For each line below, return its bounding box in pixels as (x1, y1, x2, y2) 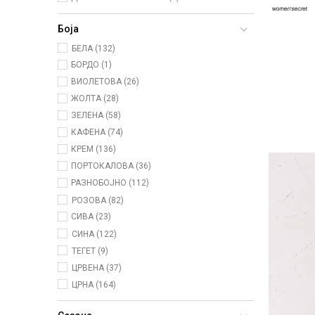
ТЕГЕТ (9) (72, 246, 108, 257)
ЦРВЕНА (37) (72, 263, 122, 274)
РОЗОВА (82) (72, 195, 124, 206)
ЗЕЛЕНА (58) (71, 110, 121, 121)
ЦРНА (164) (72, 280, 116, 290)
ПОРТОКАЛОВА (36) (71, 161, 151, 172)
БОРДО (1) (71, 60, 112, 70)
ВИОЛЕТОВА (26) (71, 77, 139, 87)
